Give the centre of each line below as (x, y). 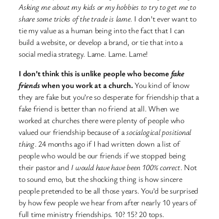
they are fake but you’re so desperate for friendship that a (109, 97)
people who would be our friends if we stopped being (102, 156)
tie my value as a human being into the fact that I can (102, 30)
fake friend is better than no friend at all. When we (99, 109)
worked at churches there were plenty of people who (101, 120)
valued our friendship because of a (73, 132)
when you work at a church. (87, 85)
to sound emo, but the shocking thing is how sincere (100, 179)
